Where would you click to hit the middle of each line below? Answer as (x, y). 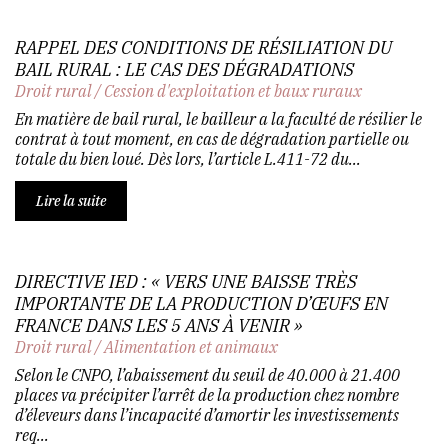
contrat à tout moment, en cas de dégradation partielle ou (212, 138)
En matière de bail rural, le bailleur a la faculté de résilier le (218, 118)
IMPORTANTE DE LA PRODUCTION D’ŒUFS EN (201, 303)
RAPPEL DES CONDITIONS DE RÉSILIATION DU (203, 47)
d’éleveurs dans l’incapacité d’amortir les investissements (207, 414)
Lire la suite (71, 200)
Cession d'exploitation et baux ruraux (233, 90)
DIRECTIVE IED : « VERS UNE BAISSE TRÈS (186, 281)
